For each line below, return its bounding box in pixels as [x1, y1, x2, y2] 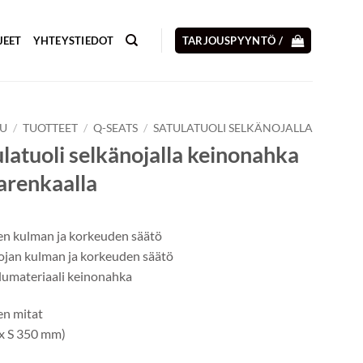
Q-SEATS [92, 122, 138, 135]
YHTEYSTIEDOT [32, 34, 114, 47]
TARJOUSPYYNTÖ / [181, 34, 286, 47]
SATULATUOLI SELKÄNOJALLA [152, 122, 313, 135]
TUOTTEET [22, 122, 78, 135]
